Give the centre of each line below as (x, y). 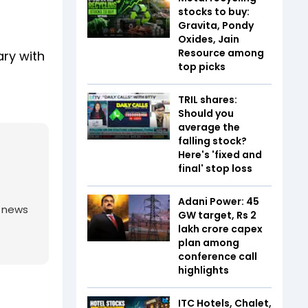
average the (209, 127)
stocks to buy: (214, 12)
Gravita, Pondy (216, 25)
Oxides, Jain (209, 39)
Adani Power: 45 (219, 201)
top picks (202, 67)
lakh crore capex (220, 229)
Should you (206, 113)
